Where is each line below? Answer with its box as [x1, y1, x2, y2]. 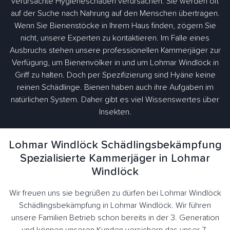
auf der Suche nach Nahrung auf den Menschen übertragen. [10, 9, 220, 18]
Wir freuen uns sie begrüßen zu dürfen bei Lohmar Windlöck [9, 189, 221, 198]
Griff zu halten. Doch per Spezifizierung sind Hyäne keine [14, 71, 216, 80]
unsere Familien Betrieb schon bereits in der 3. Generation [11, 214, 219, 222]
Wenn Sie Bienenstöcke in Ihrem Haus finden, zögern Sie [14, 22, 216, 30]
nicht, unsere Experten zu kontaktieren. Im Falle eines [21, 34, 209, 43]
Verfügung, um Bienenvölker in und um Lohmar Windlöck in [11, 59, 219, 67]
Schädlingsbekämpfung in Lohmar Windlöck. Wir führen [19, 201, 211, 210]
